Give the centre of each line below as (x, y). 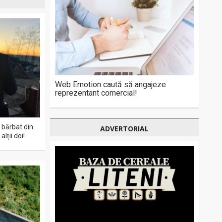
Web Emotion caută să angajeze (111, 84)
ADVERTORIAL (124, 129)
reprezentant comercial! (96, 93)
